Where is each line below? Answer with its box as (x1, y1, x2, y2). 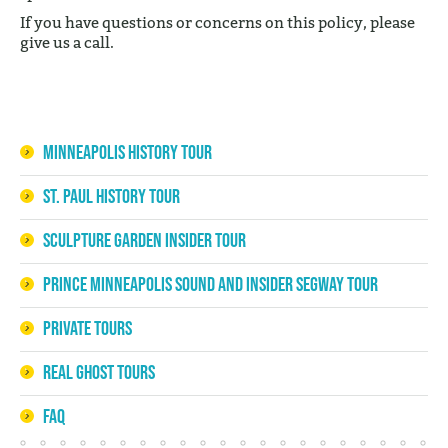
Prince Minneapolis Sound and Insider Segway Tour (43, 273, 378, 295)
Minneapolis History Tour (43, 141, 212, 163)
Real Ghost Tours (43, 361, 155, 383)
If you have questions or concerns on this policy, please (20, 13, 415, 31)
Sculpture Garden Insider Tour (43, 229, 246, 251)
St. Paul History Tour (43, 185, 180, 207)
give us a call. (20, 33, 114, 51)
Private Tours (43, 317, 132, 339)
